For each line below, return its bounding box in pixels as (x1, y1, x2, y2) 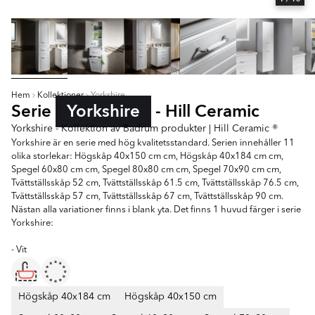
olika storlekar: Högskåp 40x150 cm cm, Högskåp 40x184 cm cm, (11, 152, 283, 161)
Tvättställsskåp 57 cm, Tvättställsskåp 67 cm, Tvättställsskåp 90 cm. (11, 192, 283, 201)
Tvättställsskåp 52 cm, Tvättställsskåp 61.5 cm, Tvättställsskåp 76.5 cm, (11, 179, 299, 188)
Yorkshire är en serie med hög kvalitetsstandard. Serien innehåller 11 (11, 139, 295, 148)
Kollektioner (37, 91, 84, 100)
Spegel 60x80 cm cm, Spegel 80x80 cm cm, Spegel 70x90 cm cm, (11, 165, 281, 174)
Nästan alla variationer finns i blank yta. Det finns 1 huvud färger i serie (11, 205, 301, 214)
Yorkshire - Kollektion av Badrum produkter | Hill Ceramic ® (11, 124, 278, 134)
